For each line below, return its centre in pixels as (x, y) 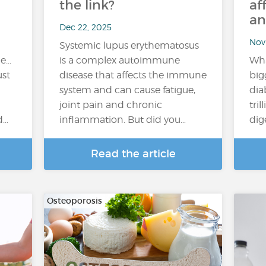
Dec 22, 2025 (85, 27)
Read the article (133, 154)
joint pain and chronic (111, 105)
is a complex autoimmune (120, 60)
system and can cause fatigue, (127, 90)
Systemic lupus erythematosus (129, 45)
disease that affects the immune (133, 75)
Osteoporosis (75, 201)
